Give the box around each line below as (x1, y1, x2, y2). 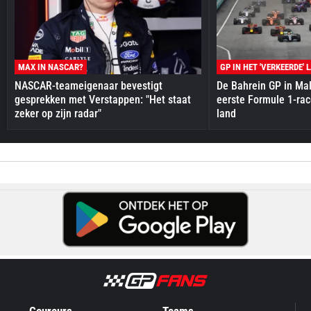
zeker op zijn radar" (15, 107, 101, 121)
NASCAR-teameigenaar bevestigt (15, 79, 162, 93)
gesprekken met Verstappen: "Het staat (15, 93, 191, 107)
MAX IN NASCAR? (18, 62, 83, 73)
